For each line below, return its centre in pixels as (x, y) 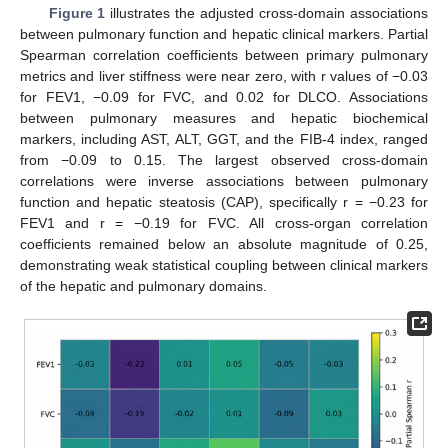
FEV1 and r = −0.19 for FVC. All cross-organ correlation (224, 222)
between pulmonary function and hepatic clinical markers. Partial (224, 33)
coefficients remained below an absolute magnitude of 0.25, (224, 243)
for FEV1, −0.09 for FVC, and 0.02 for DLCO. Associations (224, 96)
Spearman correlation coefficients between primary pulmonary (224, 54)
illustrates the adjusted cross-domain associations (267, 12)
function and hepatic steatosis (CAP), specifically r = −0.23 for (224, 201)
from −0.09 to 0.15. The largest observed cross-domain (224, 159)
